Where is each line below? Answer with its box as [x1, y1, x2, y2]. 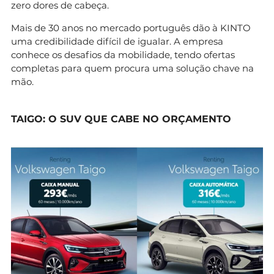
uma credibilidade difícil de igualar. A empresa [11, 35, 223, 47]
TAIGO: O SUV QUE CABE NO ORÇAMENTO [11, 113, 231, 125]
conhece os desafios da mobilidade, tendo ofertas [11, 48, 235, 61]
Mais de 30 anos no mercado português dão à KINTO [11, 21, 251, 34]
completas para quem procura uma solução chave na [11, 62, 254, 74]
